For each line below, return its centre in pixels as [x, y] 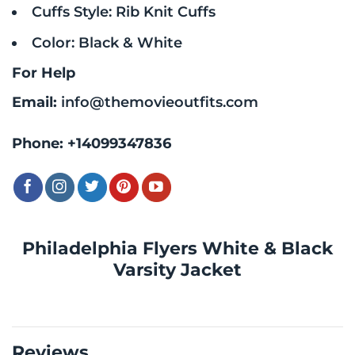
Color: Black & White [107, 42]
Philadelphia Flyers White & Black [177, 248]
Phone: [40, 143]
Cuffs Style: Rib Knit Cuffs [123, 11]
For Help [44, 73]
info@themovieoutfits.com [160, 102]
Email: [36, 102]
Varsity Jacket [177, 269]
